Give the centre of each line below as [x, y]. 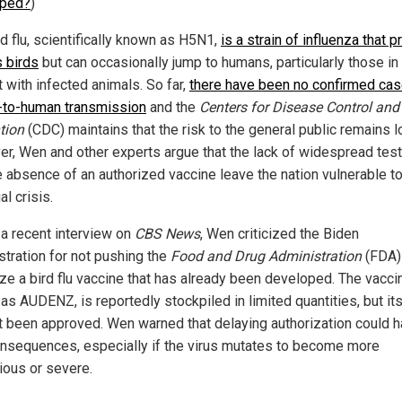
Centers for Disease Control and [299, 108]
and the [173, 108]
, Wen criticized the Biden [280, 234]
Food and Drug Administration [266, 257]
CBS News [167, 234]
